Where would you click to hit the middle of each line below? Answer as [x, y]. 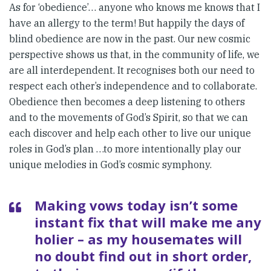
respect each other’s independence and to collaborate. [133, 86]
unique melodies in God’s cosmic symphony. [110, 164]
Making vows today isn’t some [136, 205]
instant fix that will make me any [148, 222]
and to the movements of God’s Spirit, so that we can [129, 117]
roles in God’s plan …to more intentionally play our [125, 149]
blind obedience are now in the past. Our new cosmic [130, 38]
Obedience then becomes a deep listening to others [127, 101]
